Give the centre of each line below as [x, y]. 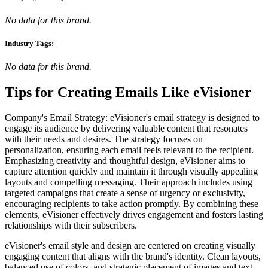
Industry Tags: [29, 44]
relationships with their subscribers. [71, 226]
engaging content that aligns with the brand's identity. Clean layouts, [133, 257]
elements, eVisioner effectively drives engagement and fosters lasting [134, 215]
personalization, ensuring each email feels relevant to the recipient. [129, 150]
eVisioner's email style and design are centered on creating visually [130, 246]
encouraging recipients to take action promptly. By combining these [132, 204]
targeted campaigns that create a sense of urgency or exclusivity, [125, 193]
